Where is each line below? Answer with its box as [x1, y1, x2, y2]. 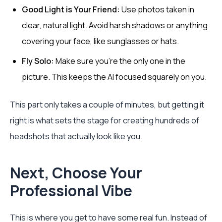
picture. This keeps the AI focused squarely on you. [22, 71, 207, 82]
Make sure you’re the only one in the [54, 55, 185, 66]
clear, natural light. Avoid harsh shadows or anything [22, 20, 208, 31]
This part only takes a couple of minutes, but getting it [10, 99, 204, 110]
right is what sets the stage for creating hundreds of [10, 115, 199, 126]
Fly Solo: [22, 55, 54, 66]
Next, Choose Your [10, 163, 142, 183]
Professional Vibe [10, 180, 132, 201]
